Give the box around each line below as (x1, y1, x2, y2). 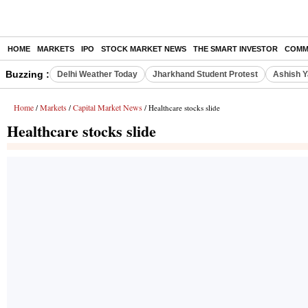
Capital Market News (73, 102, 142, 113)
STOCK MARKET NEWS (101, 45, 186, 53)
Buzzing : (5, 69, 49, 80)
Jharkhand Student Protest (153, 69, 258, 79)
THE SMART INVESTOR (193, 45, 278, 53)
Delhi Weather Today (57, 69, 137, 79)
